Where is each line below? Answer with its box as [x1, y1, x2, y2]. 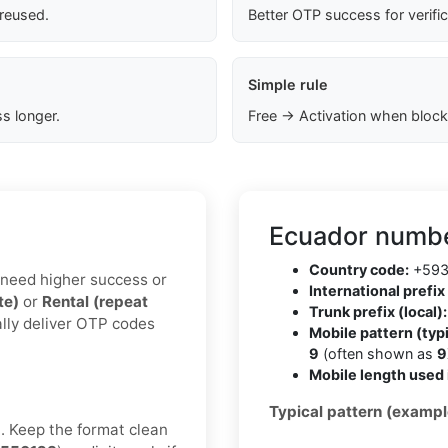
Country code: [309, 261, 409, 279]
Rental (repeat [42, 292, 148, 312]
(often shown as [319, 345, 437, 363]
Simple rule [247, 76, 328, 94]
